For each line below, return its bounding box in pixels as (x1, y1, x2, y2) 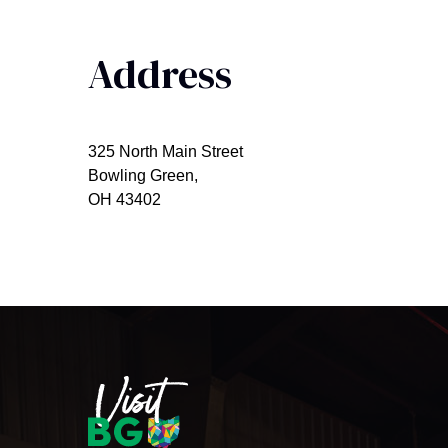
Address (88, 47, 232, 101)
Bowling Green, (88, 167, 198, 184)
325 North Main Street (88, 143, 243, 160)
